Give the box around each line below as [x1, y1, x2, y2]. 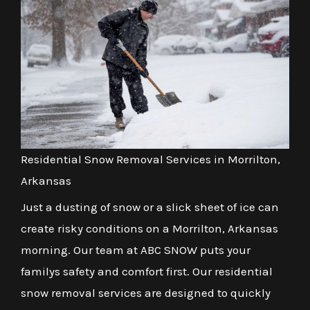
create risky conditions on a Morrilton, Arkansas [21, 221, 278, 235]
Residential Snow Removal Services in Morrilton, [21, 152, 280, 166]
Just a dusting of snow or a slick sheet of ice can [21, 199, 279, 214]
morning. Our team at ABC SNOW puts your [21, 242, 250, 257]
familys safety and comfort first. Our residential [21, 264, 273, 278]
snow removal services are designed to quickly [21, 285, 271, 300]
